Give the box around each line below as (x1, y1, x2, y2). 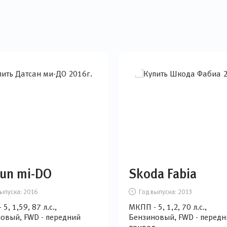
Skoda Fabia (129, 166, 197, 181)
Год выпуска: (139, 188, 176, 196)
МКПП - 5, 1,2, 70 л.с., (129, 203, 207, 211)
